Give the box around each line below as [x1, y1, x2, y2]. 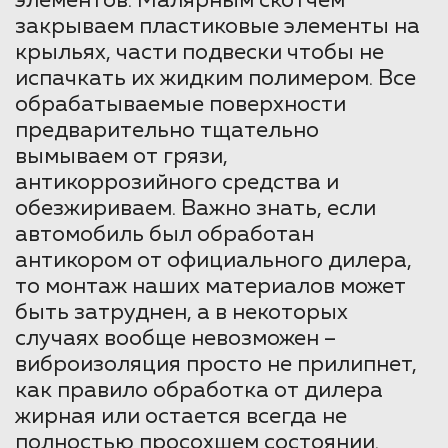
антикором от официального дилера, [15, 250, 412, 273]
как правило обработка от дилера [15, 380, 383, 403]
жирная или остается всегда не [15, 406, 347, 429]
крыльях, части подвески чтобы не [15, 42, 384, 65]
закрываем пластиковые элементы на [15, 16, 420, 39]
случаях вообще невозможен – [15, 328, 336, 351]
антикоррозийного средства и [15, 172, 339, 195]
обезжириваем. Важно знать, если [15, 198, 376, 221]
